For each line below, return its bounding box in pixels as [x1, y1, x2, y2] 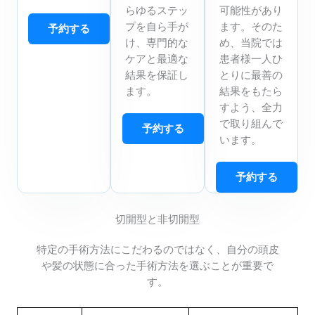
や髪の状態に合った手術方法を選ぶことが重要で [41, 259, 274, 272]
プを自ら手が [125, 20, 189, 33]
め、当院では [219, 37, 283, 49]
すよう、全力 [219, 101, 283, 114]
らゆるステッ [125, 4, 189, 17]
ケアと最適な [125, 53, 189, 65]
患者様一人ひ [219, 53, 283, 65]
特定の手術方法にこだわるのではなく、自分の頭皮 [36, 243, 279, 256]
